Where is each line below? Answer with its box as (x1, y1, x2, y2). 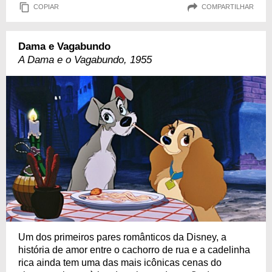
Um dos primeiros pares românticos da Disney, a (18, 232, 226, 243)
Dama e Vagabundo (18, 40, 110, 52)
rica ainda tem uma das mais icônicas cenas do (18, 257, 222, 268)
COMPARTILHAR (202, 3, 254, 11)
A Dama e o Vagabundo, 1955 (18, 53, 152, 66)
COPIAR (33, 3, 59, 11)
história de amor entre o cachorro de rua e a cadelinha (18, 245, 250, 256)
